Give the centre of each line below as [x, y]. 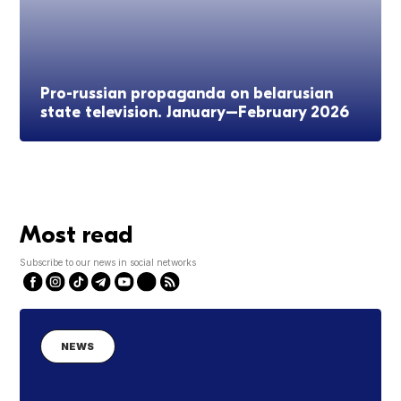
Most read [77, 235]
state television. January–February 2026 [194, 112]
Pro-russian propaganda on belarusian [186, 93]
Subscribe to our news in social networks [108, 263]
